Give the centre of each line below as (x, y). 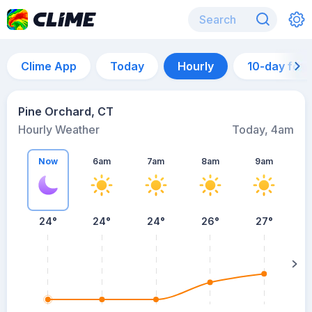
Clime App (49, 66)
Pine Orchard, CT (66, 111)
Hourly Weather (59, 130)
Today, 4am (263, 130)
